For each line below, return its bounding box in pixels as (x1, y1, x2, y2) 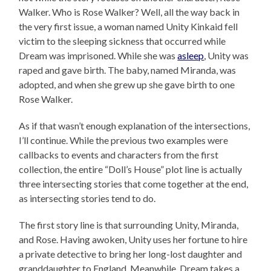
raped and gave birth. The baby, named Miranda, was (19, 64, 237, 76)
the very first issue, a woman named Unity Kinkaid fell (19, 20, 238, 32)
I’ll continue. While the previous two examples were (19, 134, 229, 146)
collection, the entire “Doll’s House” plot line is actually (19, 163, 243, 175)
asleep (177, 49, 204, 61)
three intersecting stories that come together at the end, (19, 177, 249, 189)
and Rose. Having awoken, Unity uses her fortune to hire (19, 233, 248, 245)
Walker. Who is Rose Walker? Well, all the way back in (19, 5, 240, 18)
